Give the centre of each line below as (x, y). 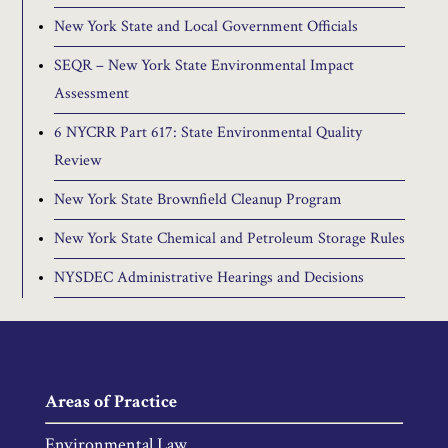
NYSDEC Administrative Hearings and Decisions (208, 278)
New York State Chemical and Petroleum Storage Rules (229, 239)
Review (77, 161)
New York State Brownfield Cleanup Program (197, 200)
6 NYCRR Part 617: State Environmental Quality (207, 133)
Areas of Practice (110, 401)
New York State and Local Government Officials (205, 27)
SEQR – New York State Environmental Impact (203, 66)
